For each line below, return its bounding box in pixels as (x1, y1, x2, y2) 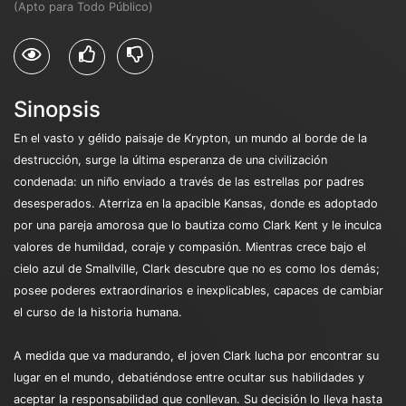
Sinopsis (14, 95, 101, 122)
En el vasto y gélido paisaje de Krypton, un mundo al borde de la (14, 130, 367, 145)
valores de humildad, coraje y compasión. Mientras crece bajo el (14, 239, 366, 254)
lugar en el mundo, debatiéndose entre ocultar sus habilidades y (14, 370, 364, 384)
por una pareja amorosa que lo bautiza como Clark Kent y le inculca (14, 217, 382, 232)
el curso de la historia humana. (14, 304, 182, 319)
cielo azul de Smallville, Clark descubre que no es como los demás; (14, 261, 380, 275)
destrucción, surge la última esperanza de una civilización (14, 152, 327, 167)
